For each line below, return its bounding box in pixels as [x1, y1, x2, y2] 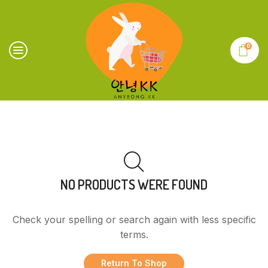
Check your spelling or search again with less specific [12, 214, 256, 226]
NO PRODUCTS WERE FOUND [60, 176, 208, 193]
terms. [120, 229, 148, 241]
